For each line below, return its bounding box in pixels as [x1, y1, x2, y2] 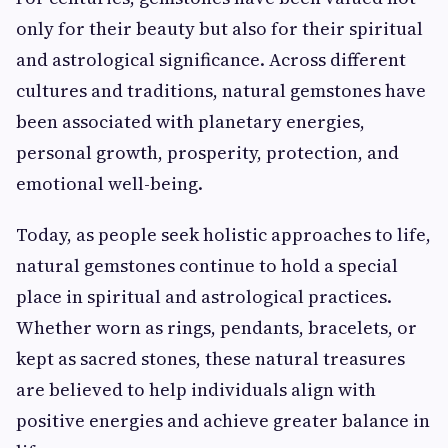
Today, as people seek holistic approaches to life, [16, 222, 431, 248]
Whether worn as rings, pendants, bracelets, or [16, 315, 417, 341]
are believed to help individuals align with [16, 377, 376, 403]
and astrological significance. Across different [16, 47, 406, 73]
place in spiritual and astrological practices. [16, 284, 392, 310]
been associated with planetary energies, [16, 109, 365, 135]
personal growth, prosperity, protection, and [16, 140, 399, 166]
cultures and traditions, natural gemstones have [16, 78, 426, 104]
